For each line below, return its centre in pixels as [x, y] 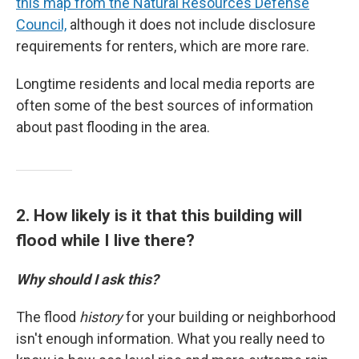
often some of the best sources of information [165, 105]
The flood [48, 317]
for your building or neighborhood [229, 317]
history [101, 317]
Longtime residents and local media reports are [165, 84]
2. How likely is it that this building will [159, 215]
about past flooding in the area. [113, 127]
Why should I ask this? [87, 279]
